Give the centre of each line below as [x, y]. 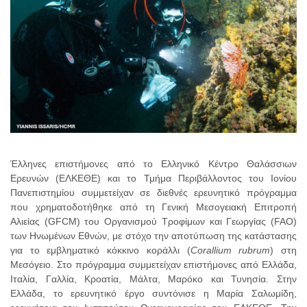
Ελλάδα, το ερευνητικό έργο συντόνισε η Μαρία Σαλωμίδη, [153, 294]
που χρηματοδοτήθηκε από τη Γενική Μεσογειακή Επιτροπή [153, 207]
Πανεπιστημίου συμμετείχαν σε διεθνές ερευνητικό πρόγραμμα [153, 193]
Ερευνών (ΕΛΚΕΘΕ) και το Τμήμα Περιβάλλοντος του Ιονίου [153, 179]
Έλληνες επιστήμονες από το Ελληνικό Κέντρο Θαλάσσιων [153, 164]
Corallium [211, 250]
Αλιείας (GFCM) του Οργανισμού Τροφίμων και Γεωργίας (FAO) [153, 222]
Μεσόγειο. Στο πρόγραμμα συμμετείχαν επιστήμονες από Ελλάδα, [153, 265]
